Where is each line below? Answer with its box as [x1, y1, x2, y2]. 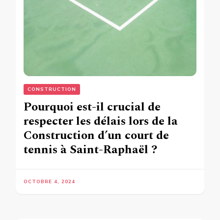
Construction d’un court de [24, 126, 169, 144]
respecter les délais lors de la [24, 112, 178, 130]
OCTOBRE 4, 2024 [24, 178, 75, 185]
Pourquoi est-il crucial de [24, 98, 161, 116]
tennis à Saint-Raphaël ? [24, 140, 157, 159]
